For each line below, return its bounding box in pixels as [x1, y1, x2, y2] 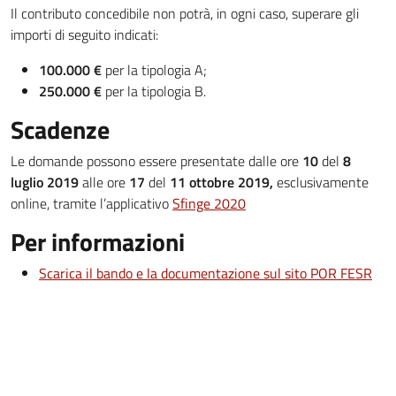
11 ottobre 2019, [170, 171, 277, 194]
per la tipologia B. [102, 80, 206, 103]
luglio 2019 [11, 171, 82, 194]
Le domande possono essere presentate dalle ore [11, 150, 299, 172]
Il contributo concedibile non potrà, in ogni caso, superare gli [11, 3, 359, 25]
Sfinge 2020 [172, 193, 246, 215]
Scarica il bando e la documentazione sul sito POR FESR [39, 263, 372, 285]
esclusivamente [277, 171, 369, 194]
